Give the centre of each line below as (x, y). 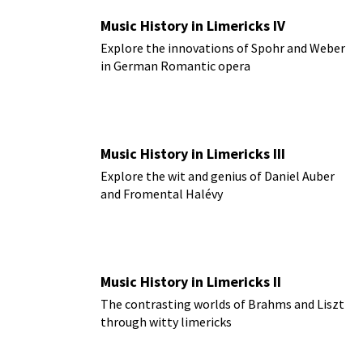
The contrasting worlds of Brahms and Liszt (222, 303)
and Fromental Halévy (162, 193)
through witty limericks (166, 321)
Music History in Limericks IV (193, 25)
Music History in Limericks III (193, 153)
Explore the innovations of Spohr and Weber (223, 47)
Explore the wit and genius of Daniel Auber (218, 175)
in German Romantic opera (175, 65)
